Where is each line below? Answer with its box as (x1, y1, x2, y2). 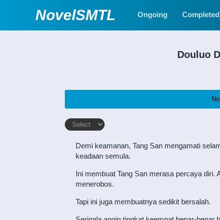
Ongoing (137, 10, 167, 19)
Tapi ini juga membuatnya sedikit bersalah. (75, 197, 211, 206)
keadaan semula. (75, 152, 131, 160)
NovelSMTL (35, 7, 115, 23)
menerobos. (75, 180, 114, 188)
